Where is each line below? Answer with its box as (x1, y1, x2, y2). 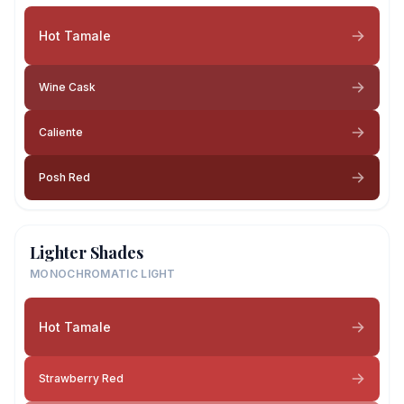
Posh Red (39, 170, 90, 184)
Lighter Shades (30, 242, 143, 263)
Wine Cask (39, 80, 96, 94)
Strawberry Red (39, 372, 124, 385)
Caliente (39, 125, 83, 139)
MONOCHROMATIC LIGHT (30, 267, 176, 280)
